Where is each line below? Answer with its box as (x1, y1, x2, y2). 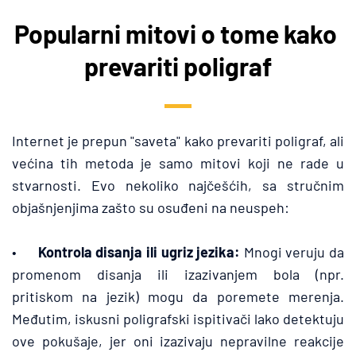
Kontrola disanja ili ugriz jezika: (37, 243, 241, 261)
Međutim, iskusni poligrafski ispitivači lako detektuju (12, 310, 344, 327)
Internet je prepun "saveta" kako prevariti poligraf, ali (12, 132, 344, 149)
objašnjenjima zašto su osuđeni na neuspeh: (12, 199, 289, 216)
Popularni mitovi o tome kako (14, 18, 337, 48)
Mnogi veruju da (240, 243, 344, 261)
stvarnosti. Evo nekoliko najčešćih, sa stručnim (12, 176, 344, 194)
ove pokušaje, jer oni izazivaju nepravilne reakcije (12, 332, 344, 350)
